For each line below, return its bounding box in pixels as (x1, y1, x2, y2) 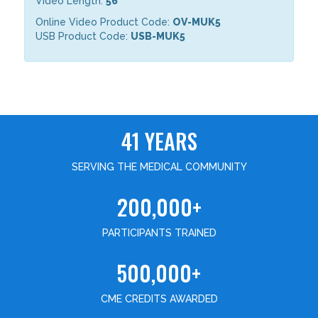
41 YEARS (121, 124, 197, 157)
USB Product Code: (35, 30, 131, 42)
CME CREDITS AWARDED (100, 292, 218, 305)
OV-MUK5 (172, 16, 224, 28)
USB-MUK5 (131, 30, 188, 42)
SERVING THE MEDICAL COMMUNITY (71, 160, 247, 172)
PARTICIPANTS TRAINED (102, 226, 216, 238)
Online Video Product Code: (35, 16, 173, 28)
